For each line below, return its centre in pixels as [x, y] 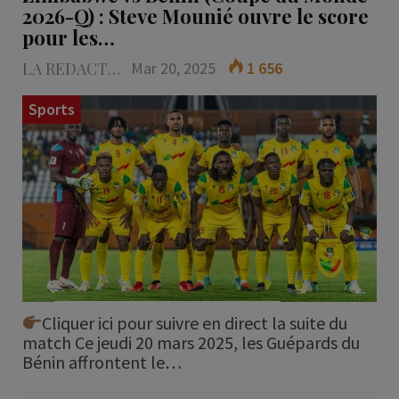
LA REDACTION [114, 69]
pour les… [68, 38]
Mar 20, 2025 [173, 69]
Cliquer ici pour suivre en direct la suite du [195, 322]
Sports [51, 110]
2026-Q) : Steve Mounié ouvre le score [195, 16]
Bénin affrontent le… [102, 362]
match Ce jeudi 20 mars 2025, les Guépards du [191, 342]
